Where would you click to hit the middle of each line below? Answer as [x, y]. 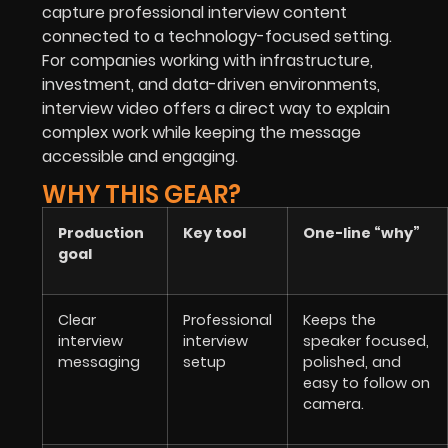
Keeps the [339, 320]
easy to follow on [366, 383]
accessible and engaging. [140, 156]
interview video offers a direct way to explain [216, 108]
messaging [99, 362]
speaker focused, [366, 341]
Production [101, 233]
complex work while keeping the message [201, 132]
